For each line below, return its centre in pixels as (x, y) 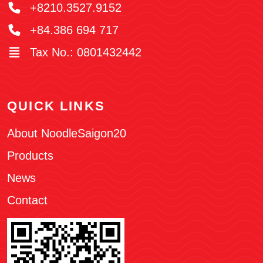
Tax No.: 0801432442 (84, 53)
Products (30, 156)
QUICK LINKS (56, 106)
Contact (27, 200)
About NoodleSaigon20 (67, 134)
